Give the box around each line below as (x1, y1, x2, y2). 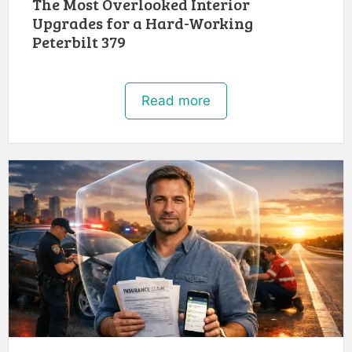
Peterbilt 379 (32, 30, 126, 53)
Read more (141, 92, 211, 108)
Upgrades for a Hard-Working (32, 11, 253, 34)
